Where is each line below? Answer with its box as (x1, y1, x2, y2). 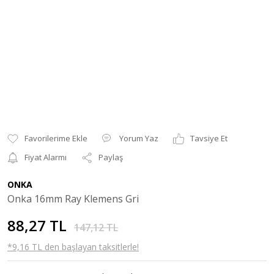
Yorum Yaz (119, 133, 158, 144)
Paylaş (98, 152, 123, 163)
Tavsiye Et (190, 133, 228, 144)
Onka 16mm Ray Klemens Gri (7, 192, 139, 206)
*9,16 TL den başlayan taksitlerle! (7, 241, 139, 253)
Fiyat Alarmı (24, 152, 67, 163)
